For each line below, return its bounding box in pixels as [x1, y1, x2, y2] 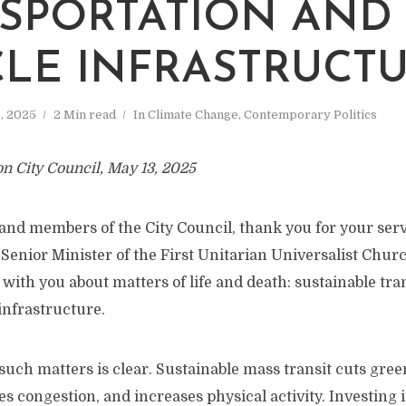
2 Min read [53, 108, 116, 121]
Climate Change [148, 108, 238, 121]
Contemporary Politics [244, 108, 377, 121]
